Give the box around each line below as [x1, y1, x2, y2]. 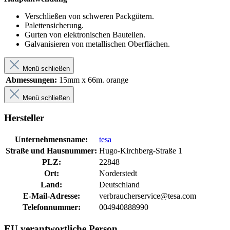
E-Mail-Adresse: [23, 191, 80, 201]
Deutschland [99, 180, 140, 189]
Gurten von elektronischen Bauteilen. [25, 30, 145, 39]
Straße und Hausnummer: [6, 146, 97, 156]
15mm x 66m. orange [59, 75, 128, 84]
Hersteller [4, 112, 44, 124]
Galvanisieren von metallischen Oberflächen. [25, 39, 170, 48]
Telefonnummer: [22, 203, 81, 212]
